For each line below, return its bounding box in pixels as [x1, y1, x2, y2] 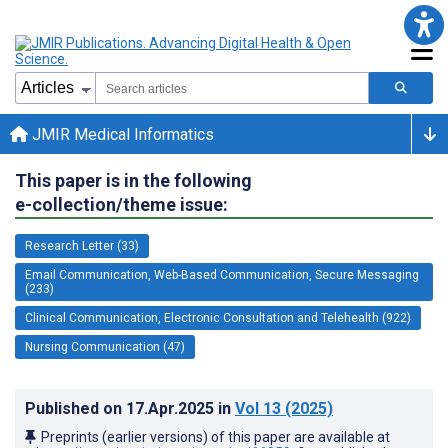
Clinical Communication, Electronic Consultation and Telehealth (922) [25, 310, 411, 325]
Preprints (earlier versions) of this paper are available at [41, 428, 390, 445]
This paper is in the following [15, 169, 252, 191]
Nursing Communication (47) [25, 339, 185, 354]
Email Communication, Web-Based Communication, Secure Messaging [25, 267, 419, 282]
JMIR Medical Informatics [28, 124, 214, 144]
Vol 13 [235, 398, 281, 418]
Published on [25, 398, 126, 418]
